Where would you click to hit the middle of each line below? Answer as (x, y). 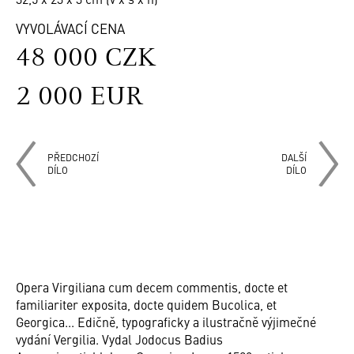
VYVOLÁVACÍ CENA (70, 28)
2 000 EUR (79, 96)
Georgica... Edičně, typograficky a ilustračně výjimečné (166, 322)
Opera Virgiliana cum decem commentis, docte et (152, 287)
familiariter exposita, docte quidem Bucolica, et (146, 304)
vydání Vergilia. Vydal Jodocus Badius (119, 339)
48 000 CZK (86, 57)
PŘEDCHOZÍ (73, 157)
